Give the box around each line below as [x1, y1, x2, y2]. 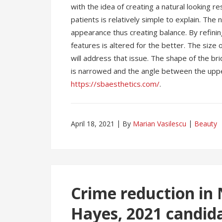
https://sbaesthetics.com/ [71, 79, 160, 89]
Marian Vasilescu [133, 119, 186, 128]
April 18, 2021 [71, 119, 114, 128]
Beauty [194, 119, 217, 128]
